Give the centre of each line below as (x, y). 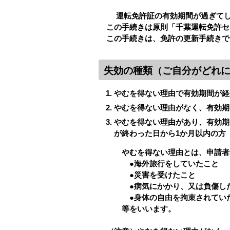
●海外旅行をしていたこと (159, 164)
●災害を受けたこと (147, 175)
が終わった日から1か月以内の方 (170, 133)
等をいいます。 (137, 209)
